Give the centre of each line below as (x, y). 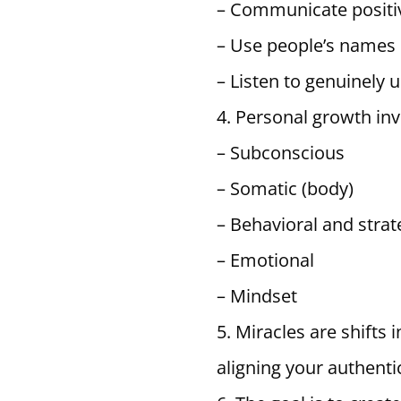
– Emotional (265, 260)
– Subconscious (280, 152)
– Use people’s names (306, 45)
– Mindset (256, 295)
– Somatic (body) (285, 188)
